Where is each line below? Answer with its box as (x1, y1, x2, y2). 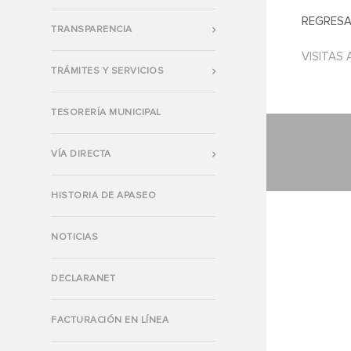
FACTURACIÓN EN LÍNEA (51, 315, 168, 325)
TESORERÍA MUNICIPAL (51, 107, 161, 118)
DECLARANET (51, 273, 115, 284)
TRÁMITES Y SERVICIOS (51, 66, 164, 76)
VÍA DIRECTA (51, 149, 111, 159)
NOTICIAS (51, 232, 98, 242)
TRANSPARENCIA (51, 24, 132, 34)
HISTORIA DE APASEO (51, 190, 156, 201)
